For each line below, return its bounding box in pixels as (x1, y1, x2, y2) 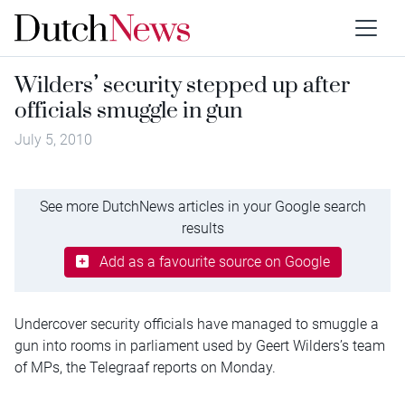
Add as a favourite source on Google (99, 252, 330, 270)
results (181, 219, 224, 237)
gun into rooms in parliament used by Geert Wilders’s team (14, 336, 385, 354)
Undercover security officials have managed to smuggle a (14, 315, 379, 333)
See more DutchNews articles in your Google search (39, 197, 366, 215)
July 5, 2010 (14, 131, 92, 148)
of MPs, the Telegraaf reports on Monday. (14, 358, 276, 376)
